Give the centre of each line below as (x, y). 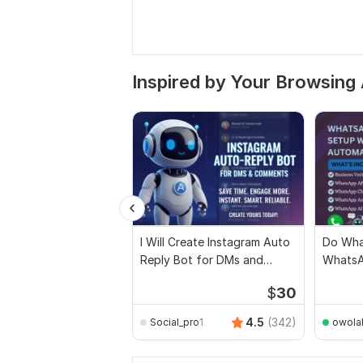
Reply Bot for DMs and (202, 260)
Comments (169, 278)
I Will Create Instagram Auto (215, 242)
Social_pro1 (177, 322)
